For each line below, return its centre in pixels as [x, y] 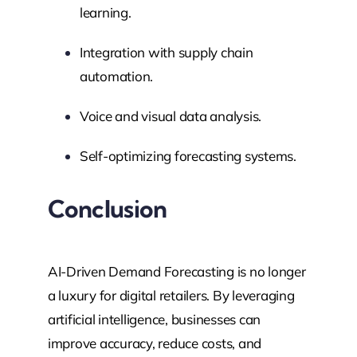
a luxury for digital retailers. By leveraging [171, 295]
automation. [116, 76]
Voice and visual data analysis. [171, 116]
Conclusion [107, 209]
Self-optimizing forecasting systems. [188, 156]
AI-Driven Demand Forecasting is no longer [177, 271]
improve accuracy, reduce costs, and [155, 343]
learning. [105, 12]
